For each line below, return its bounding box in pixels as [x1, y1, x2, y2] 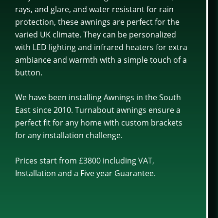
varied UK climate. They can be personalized [15, 29, 176, 40]
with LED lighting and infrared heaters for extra [15, 41, 187, 53]
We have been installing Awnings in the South [15, 92, 181, 103]
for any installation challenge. [15, 130, 123, 141]
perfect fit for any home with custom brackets [15, 117, 182, 128]
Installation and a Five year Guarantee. [15, 167, 156, 179]
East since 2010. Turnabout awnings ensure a [15, 105, 181, 116]
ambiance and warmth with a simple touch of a [15, 54, 187, 65]
